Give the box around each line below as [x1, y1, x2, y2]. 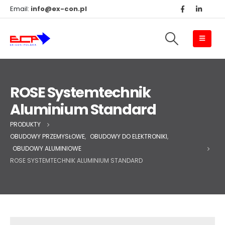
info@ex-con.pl [31, 4, 87, 14]
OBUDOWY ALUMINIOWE [13, 144, 81, 153]
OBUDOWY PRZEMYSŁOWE [10, 132, 85, 141]
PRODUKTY [10, 120, 41, 129]
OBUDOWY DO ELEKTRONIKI [90, 132, 167, 141]
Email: [10, 4, 31, 14]
